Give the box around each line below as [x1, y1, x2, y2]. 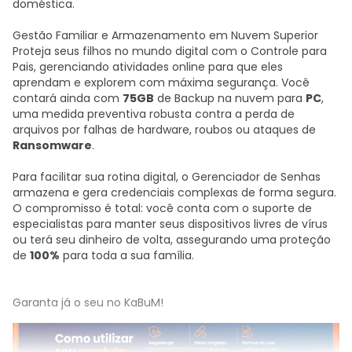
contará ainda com [13, 90, 123, 106]
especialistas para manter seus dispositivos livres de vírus [13, 216, 328, 232]
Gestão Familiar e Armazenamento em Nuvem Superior [13, 27, 318, 43]
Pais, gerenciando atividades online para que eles [13, 59, 283, 75]
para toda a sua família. [60, 247, 194, 263]
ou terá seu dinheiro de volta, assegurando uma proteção [13, 232, 331, 247]
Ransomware [13, 137, 92, 153]
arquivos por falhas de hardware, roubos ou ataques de [13, 122, 316, 137]
